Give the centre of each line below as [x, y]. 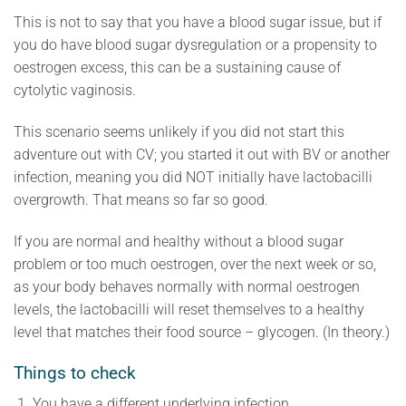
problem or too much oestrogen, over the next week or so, [195, 264]
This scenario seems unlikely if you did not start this [179, 132]
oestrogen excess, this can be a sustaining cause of [177, 68]
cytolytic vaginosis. [75, 91]
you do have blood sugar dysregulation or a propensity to [195, 45]
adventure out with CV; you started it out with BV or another [202, 155]
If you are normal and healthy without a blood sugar [179, 241]
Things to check [75, 372]
